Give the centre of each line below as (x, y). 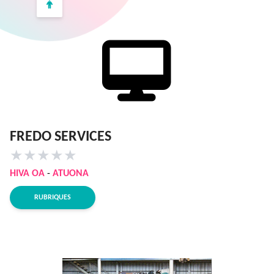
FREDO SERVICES (61, 137)
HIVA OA (27, 174)
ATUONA (71, 174)
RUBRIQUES (53, 198)
